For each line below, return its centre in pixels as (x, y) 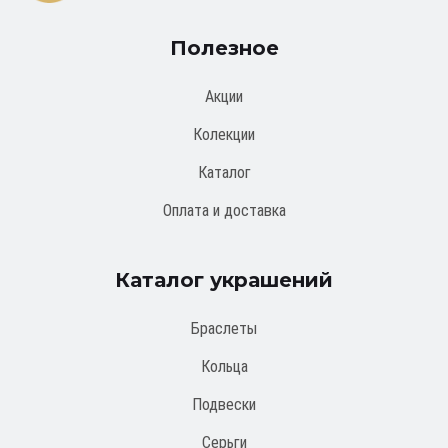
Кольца (224, 367)
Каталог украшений (224, 280)
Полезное (224, 48)
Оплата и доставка (224, 211)
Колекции (224, 135)
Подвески (224, 405)
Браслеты (224, 329)
